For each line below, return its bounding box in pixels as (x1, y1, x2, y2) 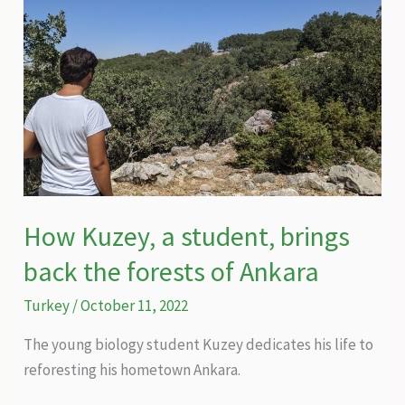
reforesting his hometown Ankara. (24, 360, 241, 381)
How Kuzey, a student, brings (24, 219, 351, 254)
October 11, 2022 (80, 296, 189, 316)
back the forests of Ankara (24, 254, 320, 289)
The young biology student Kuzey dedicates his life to (24, 334, 374, 355)
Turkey (24, 296, 71, 316)
